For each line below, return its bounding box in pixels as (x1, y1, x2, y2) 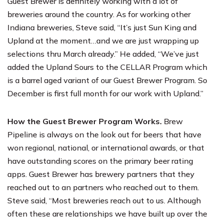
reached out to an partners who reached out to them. (7, 182, 199, 192)
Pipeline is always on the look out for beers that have (7, 129, 201, 139)
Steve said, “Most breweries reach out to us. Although (7, 195, 201, 205)
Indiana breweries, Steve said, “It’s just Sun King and (7, 22, 197, 32)
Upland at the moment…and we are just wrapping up (7, 35, 199, 45)
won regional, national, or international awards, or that (7, 142, 204, 153)
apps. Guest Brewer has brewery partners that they (7, 169, 195, 179)
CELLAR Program (120, 62, 183, 72)
